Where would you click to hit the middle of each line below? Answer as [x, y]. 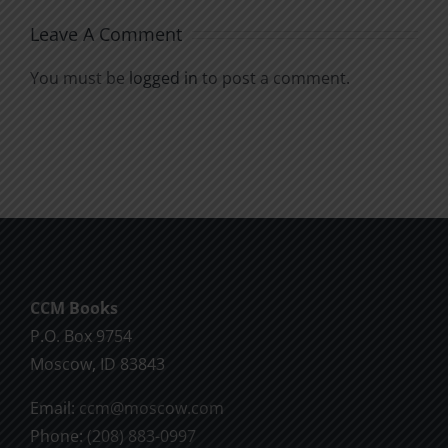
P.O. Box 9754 [81, 335]
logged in [163, 77]
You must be [79, 77]
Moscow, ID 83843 [97, 363]
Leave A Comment [106, 33]
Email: [54, 407]
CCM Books [74, 307]
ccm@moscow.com [151, 407]
